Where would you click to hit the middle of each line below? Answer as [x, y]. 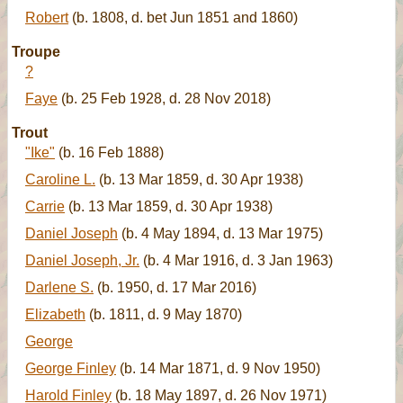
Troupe [36, 52]
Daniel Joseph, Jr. [82, 260]
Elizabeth [55, 314]
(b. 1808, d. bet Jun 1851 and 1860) [183, 18]
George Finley [71, 368]
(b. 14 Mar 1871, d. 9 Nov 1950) [218, 368]
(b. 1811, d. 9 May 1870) [164, 314]
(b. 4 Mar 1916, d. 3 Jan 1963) [236, 260]
